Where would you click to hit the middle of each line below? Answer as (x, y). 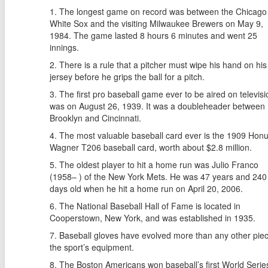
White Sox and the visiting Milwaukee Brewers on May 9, (156, 24)
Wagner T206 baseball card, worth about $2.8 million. (151, 147)
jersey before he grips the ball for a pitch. (127, 77)
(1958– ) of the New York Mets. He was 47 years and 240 (158, 177)
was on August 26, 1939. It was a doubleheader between (157, 106)
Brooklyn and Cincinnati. (95, 118)
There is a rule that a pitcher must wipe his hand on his (163, 65)
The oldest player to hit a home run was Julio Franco (159, 165)
